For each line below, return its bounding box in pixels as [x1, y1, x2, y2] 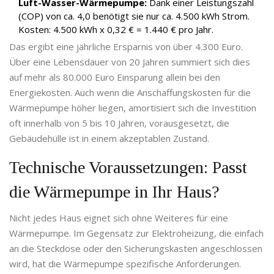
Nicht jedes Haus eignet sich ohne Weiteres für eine [9, 212, 228, 224]
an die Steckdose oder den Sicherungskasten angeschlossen [9, 242, 262, 255]
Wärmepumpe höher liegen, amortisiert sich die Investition [9, 102, 256, 114]
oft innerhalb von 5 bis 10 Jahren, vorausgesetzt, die [9, 117, 229, 130]
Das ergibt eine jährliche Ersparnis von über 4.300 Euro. [9, 40, 243, 53]
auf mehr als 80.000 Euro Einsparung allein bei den [9, 71, 220, 84]
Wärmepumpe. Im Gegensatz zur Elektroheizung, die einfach [9, 227, 264, 240]
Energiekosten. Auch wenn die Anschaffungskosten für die [9, 86, 251, 99]
